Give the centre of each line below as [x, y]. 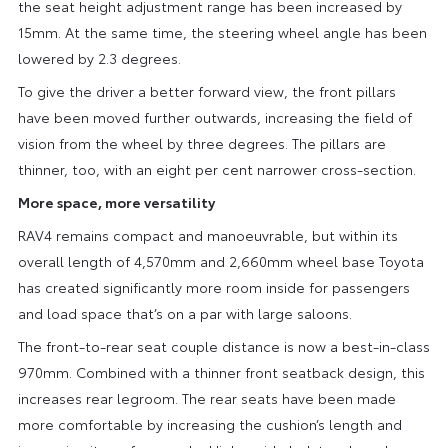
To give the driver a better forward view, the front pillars [206, 90]
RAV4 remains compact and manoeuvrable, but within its [207, 234]
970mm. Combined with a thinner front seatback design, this [221, 371]
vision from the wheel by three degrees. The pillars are [201, 142]
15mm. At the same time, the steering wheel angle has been [222, 31]
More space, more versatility [116, 201]
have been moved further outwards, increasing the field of [214, 116]
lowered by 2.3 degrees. [99, 57]
